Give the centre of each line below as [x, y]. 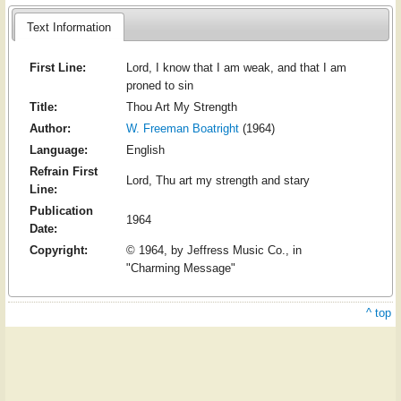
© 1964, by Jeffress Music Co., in [213, 251]
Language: [58, 150]
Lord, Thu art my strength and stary [218, 181]
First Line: [57, 68]
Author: [50, 129]
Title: [43, 107]
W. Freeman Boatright [182, 129]
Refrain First [63, 172]
